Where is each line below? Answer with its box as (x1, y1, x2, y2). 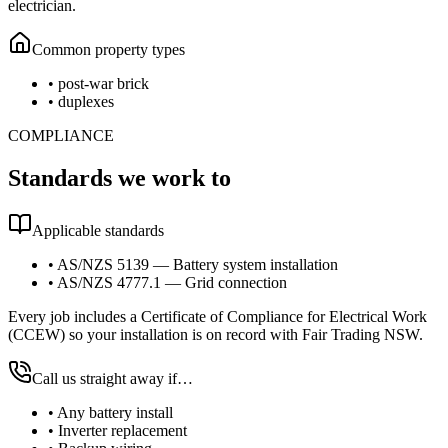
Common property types (32, 41, 185, 59)
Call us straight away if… (32, 370, 193, 387)
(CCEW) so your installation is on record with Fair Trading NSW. (8, 326, 423, 343)
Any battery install (57, 404, 173, 421)
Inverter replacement (58, 422, 187, 439)
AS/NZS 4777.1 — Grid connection (57, 274, 287, 291)
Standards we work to (8, 165, 231, 192)
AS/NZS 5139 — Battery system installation (57, 256, 338, 273)
